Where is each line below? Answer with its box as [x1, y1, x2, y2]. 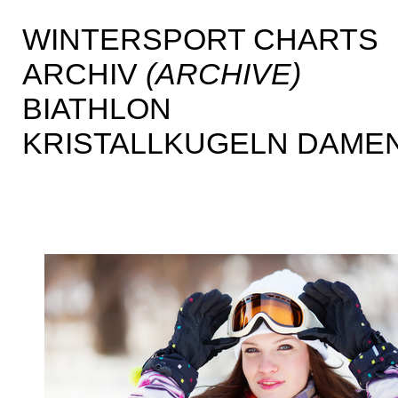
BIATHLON [22, 92, 171, 125]
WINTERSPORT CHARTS [22, 22, 378, 56]
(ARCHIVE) [146, 57, 301, 91]
